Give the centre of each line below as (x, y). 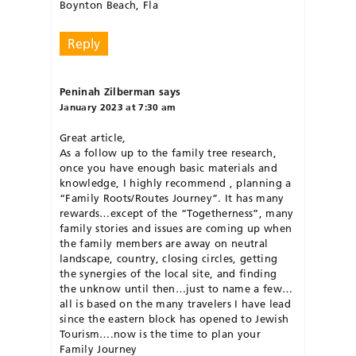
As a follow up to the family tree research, (168, 153)
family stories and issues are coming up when (176, 228)
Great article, (93, 138)
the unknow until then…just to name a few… (176, 289)
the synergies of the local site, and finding (168, 274)
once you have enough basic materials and (168, 168)
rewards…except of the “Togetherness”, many (177, 213)
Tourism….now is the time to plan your (161, 334)
